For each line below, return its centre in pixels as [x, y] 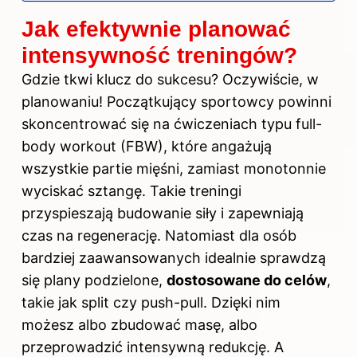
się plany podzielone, [94, 280]
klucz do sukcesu [154, 79]
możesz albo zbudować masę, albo [139, 324]
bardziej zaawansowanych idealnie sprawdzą [174, 257]
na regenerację [107, 235]
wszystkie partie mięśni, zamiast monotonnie [174, 168]
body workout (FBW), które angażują [147, 146]
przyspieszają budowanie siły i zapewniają [163, 213]
